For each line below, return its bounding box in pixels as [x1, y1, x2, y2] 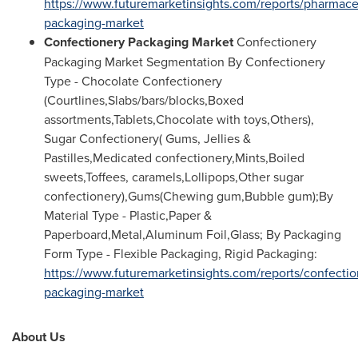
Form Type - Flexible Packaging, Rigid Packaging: [44, 245, 317, 262]
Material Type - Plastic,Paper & [44, 206, 212, 224]
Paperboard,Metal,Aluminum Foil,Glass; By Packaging [44, 225, 341, 243]
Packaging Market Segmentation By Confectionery [44, 53, 325, 70]
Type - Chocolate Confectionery [44, 72, 222, 89]
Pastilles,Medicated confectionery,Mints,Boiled [44, 149, 304, 166]
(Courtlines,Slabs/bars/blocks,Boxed [44, 91, 244, 109]
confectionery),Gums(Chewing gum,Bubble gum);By [44, 187, 333, 205]
